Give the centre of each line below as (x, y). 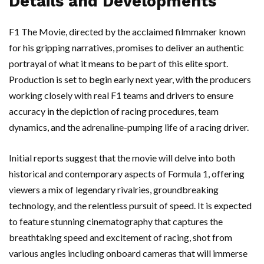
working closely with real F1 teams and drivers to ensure (121, 95)
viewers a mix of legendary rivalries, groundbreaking (114, 189)
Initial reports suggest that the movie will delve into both (122, 158)
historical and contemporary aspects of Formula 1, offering (127, 174)
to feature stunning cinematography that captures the (116, 221)
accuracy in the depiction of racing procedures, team (114, 111)
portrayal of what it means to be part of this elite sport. (118, 63)
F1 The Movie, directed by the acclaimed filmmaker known (127, 32)
